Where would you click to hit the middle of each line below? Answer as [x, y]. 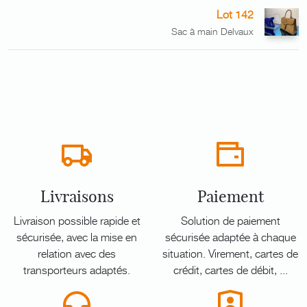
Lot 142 [235, 14]
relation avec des [77, 253]
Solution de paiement [230, 220]
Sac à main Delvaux [212, 31]
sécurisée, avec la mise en [77, 236]
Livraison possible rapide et [77, 220]
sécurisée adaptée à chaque [230, 236]
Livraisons [77, 196]
